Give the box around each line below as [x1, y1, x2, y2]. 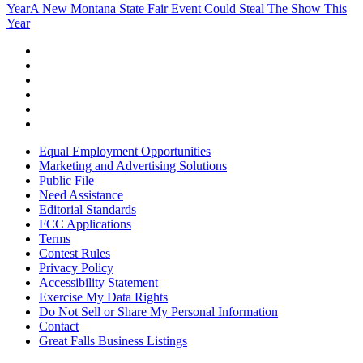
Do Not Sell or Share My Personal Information [39, 305, 278, 319]
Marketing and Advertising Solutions [39, 159, 227, 173]
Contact [39, 319, 79, 334]
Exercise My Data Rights [39, 290, 168, 305]
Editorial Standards [39, 203, 136, 217]
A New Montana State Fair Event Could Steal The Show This [30, 2, 347, 16]
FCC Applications [39, 217, 131, 232]
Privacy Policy [39, 261, 113, 275]
